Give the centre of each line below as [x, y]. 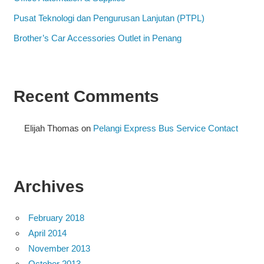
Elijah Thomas [52, 128]
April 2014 [47, 233]
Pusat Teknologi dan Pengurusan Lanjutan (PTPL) [109, 18]
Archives [49, 187]
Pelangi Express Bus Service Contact [166, 128]
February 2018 [56, 218]
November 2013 [59, 249]
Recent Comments [86, 96]
